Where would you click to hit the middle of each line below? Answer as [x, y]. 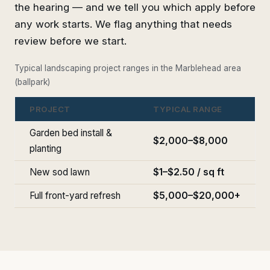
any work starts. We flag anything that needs [123, 24]
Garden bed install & [71, 133]
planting [46, 148]
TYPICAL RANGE [188, 109]
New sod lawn [60, 172]
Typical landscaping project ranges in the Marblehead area [128, 68]
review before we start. [71, 41]
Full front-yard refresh [75, 195]
